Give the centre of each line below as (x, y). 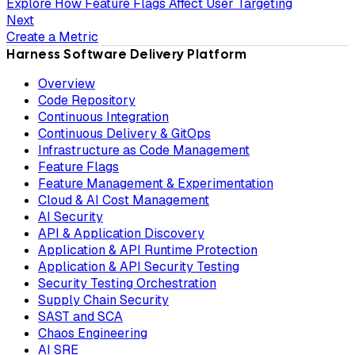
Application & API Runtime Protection (148, 250)
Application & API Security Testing (139, 267)
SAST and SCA (80, 317)
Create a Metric (52, 37)
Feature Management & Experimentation (156, 184)
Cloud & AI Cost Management (124, 200)
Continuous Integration (103, 117)
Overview (67, 84)
